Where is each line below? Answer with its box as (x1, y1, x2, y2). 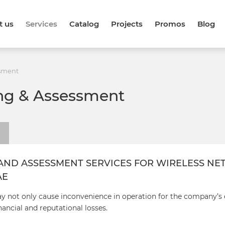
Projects (110, 19, 143, 29)
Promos (154, 19, 185, 29)
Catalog (69, 19, 99, 29)
